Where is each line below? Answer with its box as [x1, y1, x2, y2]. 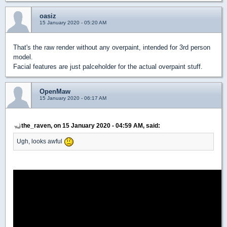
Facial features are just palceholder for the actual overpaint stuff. [13, 63, 203, 71]
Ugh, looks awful [17, 138, 64, 145]
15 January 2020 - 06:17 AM [40, 95, 106, 101]
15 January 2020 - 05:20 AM [40, 20, 106, 26]
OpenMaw [40, 88, 70, 96]
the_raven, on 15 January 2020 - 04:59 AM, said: [21, 122, 160, 129]
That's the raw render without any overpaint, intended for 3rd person [13, 44, 210, 52]
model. [13, 53, 33, 61]
